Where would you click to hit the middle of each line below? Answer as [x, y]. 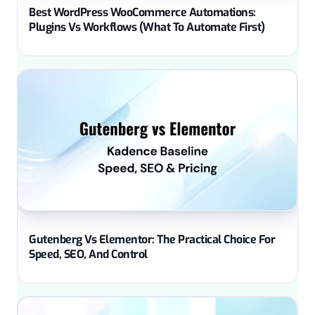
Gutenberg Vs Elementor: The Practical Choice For [152, 239]
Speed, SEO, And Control [88, 254]
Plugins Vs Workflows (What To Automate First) [147, 27]
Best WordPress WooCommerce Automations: [142, 12]
